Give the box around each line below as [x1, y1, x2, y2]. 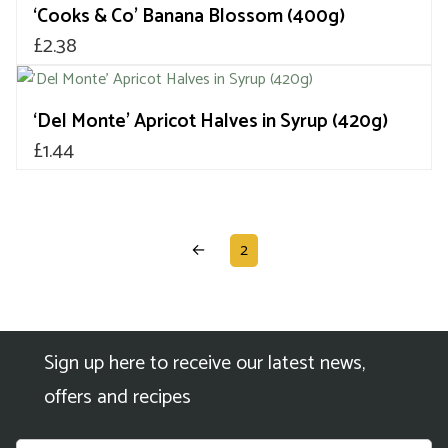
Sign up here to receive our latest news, [44, 347, 365, 381]
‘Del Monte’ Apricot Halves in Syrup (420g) [33, 106, 388, 138]
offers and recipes [44, 381, 191, 415]
